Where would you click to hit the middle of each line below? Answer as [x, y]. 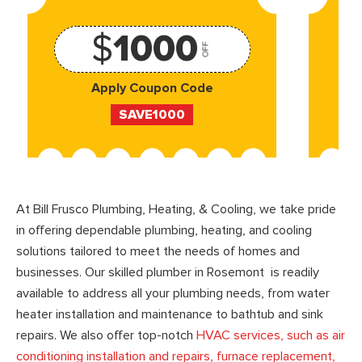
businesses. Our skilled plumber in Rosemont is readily [168, 272]
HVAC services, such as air [271, 335]
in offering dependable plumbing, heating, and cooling [164, 230]
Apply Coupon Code [152, 88]
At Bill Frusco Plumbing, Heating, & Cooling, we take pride [176, 209]
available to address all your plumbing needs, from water [173, 293]
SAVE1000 [152, 114]
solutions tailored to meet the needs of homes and [158, 251]
